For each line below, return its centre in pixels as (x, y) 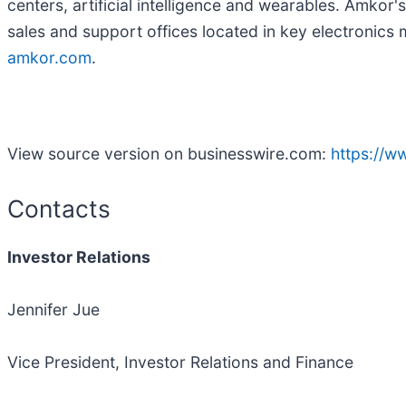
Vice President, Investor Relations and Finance (180, 362)
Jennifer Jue (53, 310)
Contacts (59, 208)
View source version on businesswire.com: (169, 153)
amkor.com (49, 57)
